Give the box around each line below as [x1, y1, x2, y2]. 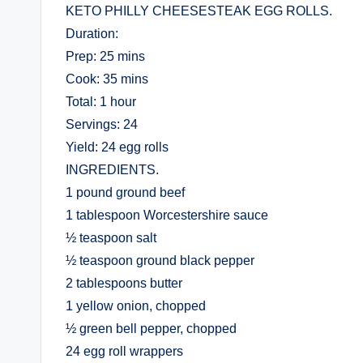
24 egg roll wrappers [66, 344, 183, 358]
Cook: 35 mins [66, 72, 148, 86]
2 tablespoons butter [66, 276, 182, 290]
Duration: [66, 27, 118, 41]
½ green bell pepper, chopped [66, 322, 237, 335]
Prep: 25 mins [66, 49, 145, 63]
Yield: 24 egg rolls [66, 140, 169, 154]
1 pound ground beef [66, 186, 185, 199]
